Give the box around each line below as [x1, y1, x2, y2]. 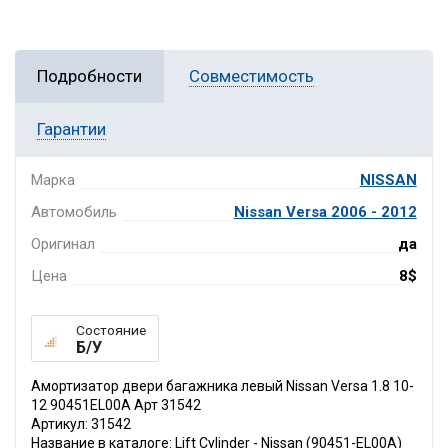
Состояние [76, 322, 146, 339]
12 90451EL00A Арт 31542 [31, 397, 201, 414]
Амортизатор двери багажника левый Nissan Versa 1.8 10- [31, 378, 414, 395]
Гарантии [37, 119, 106, 140]
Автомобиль [31, 203, 118, 222]
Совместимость [189, 66, 314, 87]
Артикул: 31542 [31, 416, 131, 433]
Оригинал [31, 235, 96, 254]
